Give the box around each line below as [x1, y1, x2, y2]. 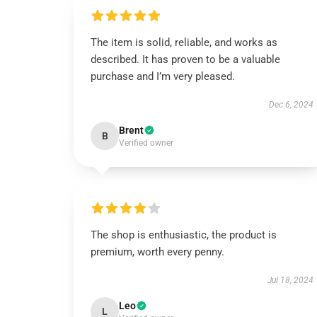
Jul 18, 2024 [267, 275, 313, 285]
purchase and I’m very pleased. [91, 70, 235, 83]
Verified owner [119, 138, 173, 148]
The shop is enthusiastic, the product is [91, 229, 277, 241]
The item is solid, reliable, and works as [91, 36, 277, 49]
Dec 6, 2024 [268, 100, 313, 110]
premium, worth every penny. [91, 246, 224, 258]
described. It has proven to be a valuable [91, 53, 280, 66]
